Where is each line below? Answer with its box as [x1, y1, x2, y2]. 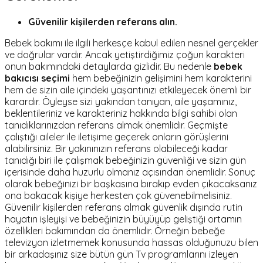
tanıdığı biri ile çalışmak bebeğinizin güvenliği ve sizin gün [5, 154, 246, 167]
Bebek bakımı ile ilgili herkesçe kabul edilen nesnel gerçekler [5, 37, 258, 49]
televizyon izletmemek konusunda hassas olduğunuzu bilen [5, 237, 258, 249]
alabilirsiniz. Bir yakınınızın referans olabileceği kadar [5, 143, 228, 155]
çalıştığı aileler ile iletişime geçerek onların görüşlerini [5, 131, 228, 143]
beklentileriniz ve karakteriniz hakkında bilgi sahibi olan [5, 107, 237, 120]
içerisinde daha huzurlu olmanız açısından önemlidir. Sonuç [5, 166, 255, 178]
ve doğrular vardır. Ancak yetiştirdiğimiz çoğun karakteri [5, 49, 245, 61]
